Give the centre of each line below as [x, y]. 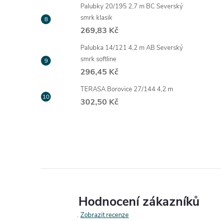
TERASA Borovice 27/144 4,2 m [127, 89]
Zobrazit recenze [105, 215]
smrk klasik [96, 18]
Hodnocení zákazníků [139, 202]
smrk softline [98, 59]
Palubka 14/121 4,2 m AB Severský [132, 48]
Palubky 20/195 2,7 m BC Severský [132, 6]
